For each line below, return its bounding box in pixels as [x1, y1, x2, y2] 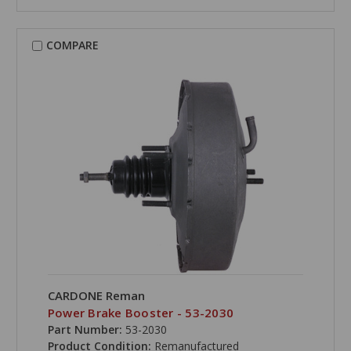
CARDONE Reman [47, 288, 145, 304]
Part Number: [47, 322, 122, 338]
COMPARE [45, 38, 99, 53]
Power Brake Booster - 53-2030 [47, 305, 234, 321]
